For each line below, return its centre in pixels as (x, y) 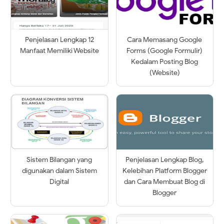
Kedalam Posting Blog (165, 62)
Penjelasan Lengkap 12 (59, 40)
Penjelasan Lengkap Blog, (165, 160)
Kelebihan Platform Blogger (164, 171)
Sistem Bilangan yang (59, 160)
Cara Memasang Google (165, 40)
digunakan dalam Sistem (59, 171)
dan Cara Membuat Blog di (165, 182)
